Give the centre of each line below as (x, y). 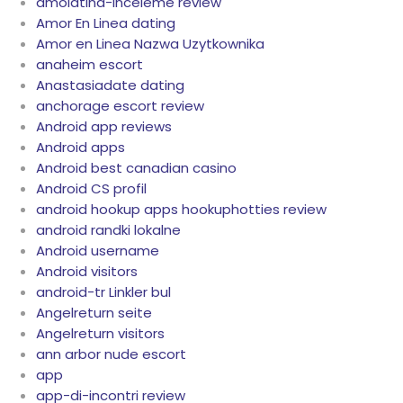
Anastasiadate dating (110, 85)
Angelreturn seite (94, 313)
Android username (98, 251)
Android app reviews (104, 127)
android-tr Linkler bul (103, 292)
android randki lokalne (108, 230)
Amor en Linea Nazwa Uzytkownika (150, 44)
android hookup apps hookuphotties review (181, 210)
